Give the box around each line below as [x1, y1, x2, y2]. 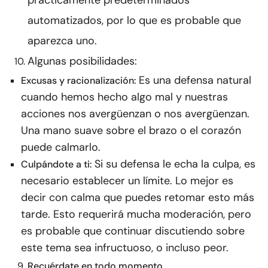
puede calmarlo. [21, 140, 100, 155]
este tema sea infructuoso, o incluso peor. [21, 240, 229, 255]
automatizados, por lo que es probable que [28, 13, 241, 28]
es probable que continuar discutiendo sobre [21, 224, 245, 239]
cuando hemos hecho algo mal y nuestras [21, 90, 228, 105]
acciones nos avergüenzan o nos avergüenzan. [21, 106, 249, 121]
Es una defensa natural [139, 73, 251, 88]
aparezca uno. [28, 33, 97, 48]
